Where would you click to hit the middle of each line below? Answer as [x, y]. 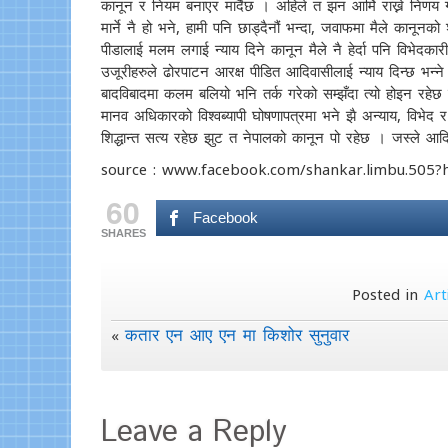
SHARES [123, 233]
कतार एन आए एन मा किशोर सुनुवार [236, 334]
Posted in [388, 294]
